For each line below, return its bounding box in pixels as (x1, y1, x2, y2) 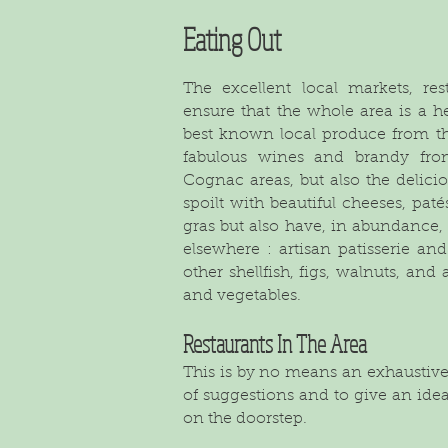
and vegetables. (183, 288, 301, 304)
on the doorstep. (183, 411, 307, 427)
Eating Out (183, 20, 281, 58)
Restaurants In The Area (183, 328, 367, 359)
